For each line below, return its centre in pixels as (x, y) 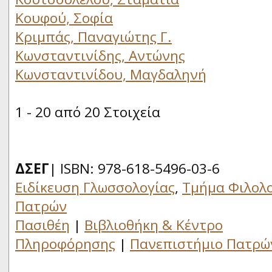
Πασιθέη (42, 225)
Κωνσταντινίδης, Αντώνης (100, 56)
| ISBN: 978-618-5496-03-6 (134, 168)
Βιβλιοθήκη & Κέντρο (154, 225)
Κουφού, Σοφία (64, 18)
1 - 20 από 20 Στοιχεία (95, 112)
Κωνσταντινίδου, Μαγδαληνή (111, 74)
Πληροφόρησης (65, 244)
